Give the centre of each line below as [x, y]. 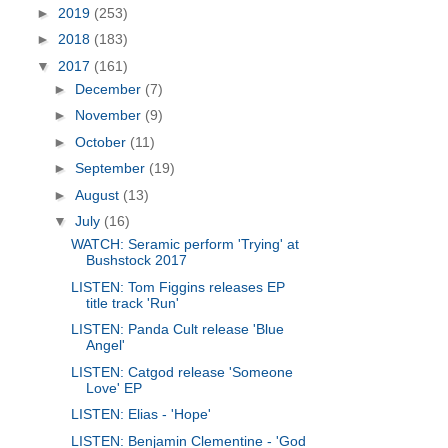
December [109, 88]
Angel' [105, 345]
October [102, 141]
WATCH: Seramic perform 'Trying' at [184, 244]
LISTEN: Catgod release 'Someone [181, 371]
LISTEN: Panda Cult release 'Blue [177, 329]
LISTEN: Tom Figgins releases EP [177, 286]
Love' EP [113, 387]
